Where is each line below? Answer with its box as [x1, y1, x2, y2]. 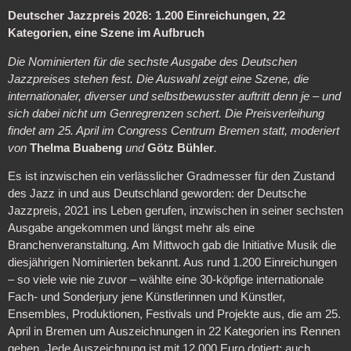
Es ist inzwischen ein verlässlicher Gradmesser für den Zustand [7, 170, 335, 183]
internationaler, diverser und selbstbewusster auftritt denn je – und [7, 89, 341, 103]
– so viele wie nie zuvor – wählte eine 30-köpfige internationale [7, 273, 324, 287]
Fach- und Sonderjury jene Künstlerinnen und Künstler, [7, 291, 285, 304]
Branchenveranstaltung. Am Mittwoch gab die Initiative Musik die [7, 239, 336, 252]
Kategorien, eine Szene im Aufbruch [7, 27, 204, 40]
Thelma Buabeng [29, 141, 122, 154]
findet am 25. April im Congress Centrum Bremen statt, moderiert [7, 124, 339, 137]
